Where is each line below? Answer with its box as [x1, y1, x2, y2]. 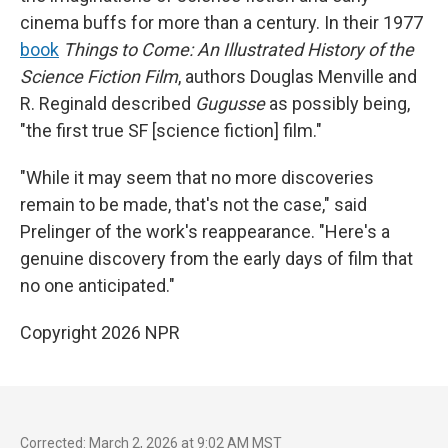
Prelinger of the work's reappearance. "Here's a [20, 221, 390, 242]
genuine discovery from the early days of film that [20, 248, 413, 269]
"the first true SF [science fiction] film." [20, 120, 322, 141]
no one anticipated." [20, 275, 175, 296]
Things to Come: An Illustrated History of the [63, 39, 414, 60]
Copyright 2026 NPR [20, 322, 180, 343]
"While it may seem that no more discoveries [20, 167, 374, 188]
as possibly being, [265, 93, 410, 114]
